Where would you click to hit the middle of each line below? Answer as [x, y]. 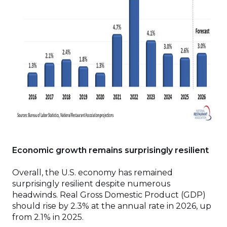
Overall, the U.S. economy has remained [92, 173]
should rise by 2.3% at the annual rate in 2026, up [112, 206]
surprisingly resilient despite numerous [91, 184]
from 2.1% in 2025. [50, 217]
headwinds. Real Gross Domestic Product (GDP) [109, 195]
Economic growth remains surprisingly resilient [110, 150]
